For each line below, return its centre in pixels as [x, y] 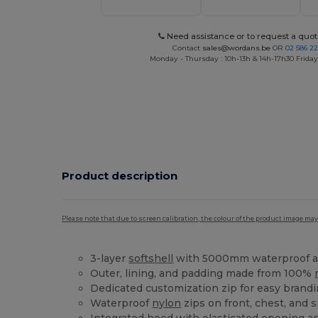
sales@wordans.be [236, 48]
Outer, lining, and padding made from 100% [203, 274]
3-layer [110, 259]
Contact [187, 48]
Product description [120, 175]
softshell [151, 259]
